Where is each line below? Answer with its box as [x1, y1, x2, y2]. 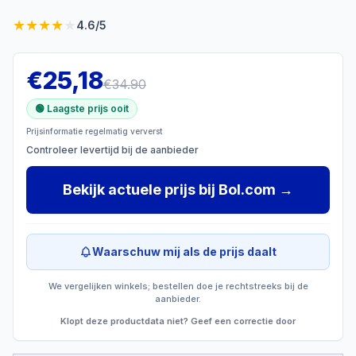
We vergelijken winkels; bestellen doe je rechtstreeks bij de [48, 281, 308, 292]
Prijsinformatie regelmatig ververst [26, 126, 162, 136]
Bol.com [219, 181, 276, 198]
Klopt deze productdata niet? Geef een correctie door [60, 315, 296, 327]
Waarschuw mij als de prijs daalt [92, 245, 277, 258]
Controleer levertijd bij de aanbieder [26, 144, 199, 156]
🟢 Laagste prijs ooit [35, 103, 129, 114]
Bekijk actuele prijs [63, 181, 195, 198]
